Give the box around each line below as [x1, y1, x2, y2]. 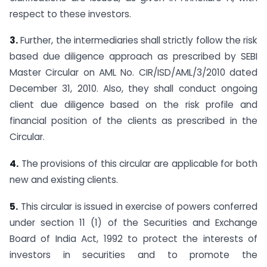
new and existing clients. [10, 173, 118, 187]
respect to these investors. [10, 7, 131, 20]
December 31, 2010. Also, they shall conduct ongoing [10, 82, 257, 95]
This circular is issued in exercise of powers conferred [18, 200, 257, 213]
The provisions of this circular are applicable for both [18, 157, 257, 170]
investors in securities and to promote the [10, 248, 257, 261]
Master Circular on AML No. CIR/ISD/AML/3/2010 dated [10, 66, 257, 79]
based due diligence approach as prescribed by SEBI [10, 50, 257, 63]
